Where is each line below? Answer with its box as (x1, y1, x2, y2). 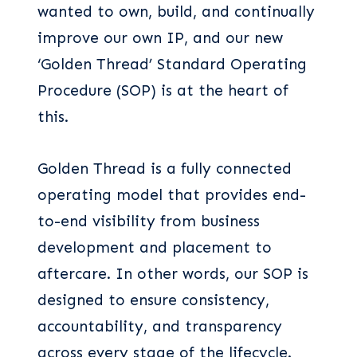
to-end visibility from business (37, 212, 260, 231)
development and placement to (37, 238, 272, 257)
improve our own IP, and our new (37, 29, 283, 48)
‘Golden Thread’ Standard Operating (37, 55, 307, 74)
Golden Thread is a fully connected (37, 159, 292, 178)
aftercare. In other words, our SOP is (37, 265, 308, 284)
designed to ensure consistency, (37, 291, 269, 310)
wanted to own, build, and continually (37, 2, 315, 22)
